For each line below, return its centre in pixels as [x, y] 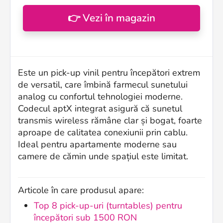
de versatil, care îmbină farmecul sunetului [103, 85]
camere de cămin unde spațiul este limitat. [103, 157]
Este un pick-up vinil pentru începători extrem [109, 73]
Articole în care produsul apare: [81, 190]
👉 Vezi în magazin [111, 18]
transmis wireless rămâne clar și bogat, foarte [110, 121]
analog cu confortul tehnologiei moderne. [100, 97]
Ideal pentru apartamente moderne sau [97, 145]
